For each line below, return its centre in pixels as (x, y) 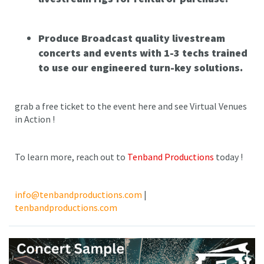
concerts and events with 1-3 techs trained (143, 53)
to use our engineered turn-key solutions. (141, 68)
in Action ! (35, 119)
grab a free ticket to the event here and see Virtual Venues (131, 106)
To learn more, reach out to (71, 157)
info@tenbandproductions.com (78, 195)
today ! (228, 157)
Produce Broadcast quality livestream (132, 38)
